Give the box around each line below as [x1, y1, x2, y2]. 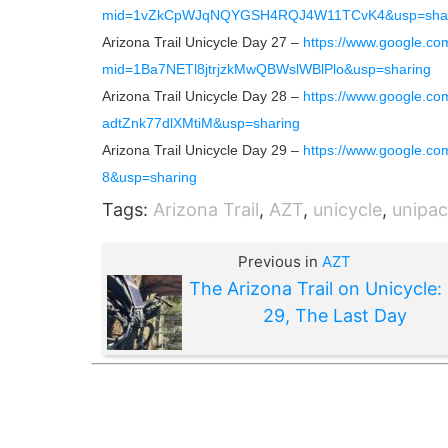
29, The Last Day [262, 305, 407, 326]
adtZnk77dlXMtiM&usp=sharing [102, 115, 300, 131]
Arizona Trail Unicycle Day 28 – [102, 88, 303, 104]
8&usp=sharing [102, 169, 197, 185]
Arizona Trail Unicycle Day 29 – [102, 142, 303, 158]
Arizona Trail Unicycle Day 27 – [102, 34, 303, 50]
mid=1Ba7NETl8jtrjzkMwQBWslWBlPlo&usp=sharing [102, 61, 431, 77]
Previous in [238, 252, 322, 271]
